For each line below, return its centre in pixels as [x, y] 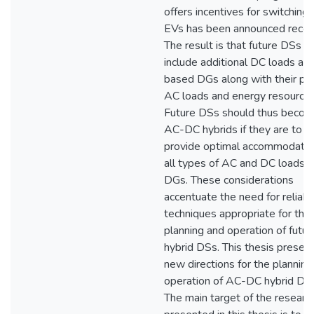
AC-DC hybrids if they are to [233, 130]
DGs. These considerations [229, 180]
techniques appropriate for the [237, 214]
